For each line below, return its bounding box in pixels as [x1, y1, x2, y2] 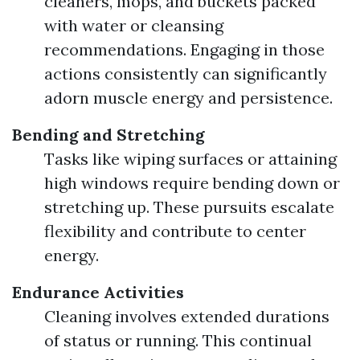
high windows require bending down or [44, 173, 340, 193]
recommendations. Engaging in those [44, 39, 325, 59]
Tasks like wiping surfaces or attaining [44, 149, 337, 169]
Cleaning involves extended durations [44, 306, 329, 326]
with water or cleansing [44, 15, 223, 35]
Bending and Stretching [12, 125, 205, 145]
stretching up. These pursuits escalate [44, 197, 334, 217]
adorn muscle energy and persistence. [44, 88, 333, 108]
